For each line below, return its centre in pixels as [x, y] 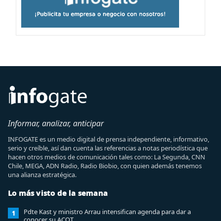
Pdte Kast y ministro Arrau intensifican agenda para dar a [107, 212]
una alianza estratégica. [42, 175]
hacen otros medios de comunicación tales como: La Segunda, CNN [107, 157]
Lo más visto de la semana [58, 193]
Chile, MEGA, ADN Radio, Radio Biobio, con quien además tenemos [105, 166]
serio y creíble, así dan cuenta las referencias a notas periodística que [108, 148]
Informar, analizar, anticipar [56, 123]
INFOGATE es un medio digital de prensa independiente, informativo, [109, 139]
